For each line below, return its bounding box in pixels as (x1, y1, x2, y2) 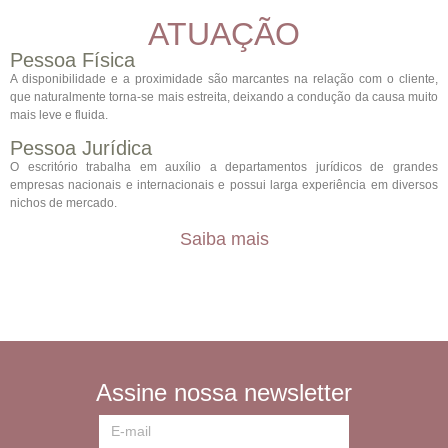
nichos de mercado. (10, 196, 117, 211)
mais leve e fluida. (10, 107, 108, 122)
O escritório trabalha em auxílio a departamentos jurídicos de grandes (10, 160, 438, 175)
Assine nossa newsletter (96, 378, 352, 406)
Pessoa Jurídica (10, 137, 152, 160)
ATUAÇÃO (148, 15, 300, 52)
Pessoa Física (10, 48, 135, 71)
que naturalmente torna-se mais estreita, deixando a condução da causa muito (10, 89, 438, 104)
